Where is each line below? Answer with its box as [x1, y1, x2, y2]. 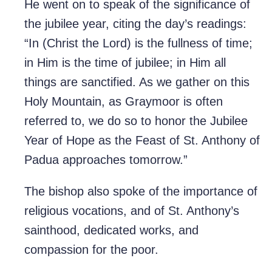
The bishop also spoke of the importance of [24, 185, 257, 199]
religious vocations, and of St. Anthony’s [24, 204, 239, 218]
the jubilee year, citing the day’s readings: [24, 17, 246, 31]
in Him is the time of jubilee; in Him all [24, 56, 226, 70]
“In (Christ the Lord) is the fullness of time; [24, 36, 253, 50]
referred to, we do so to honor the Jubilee [24, 114, 248, 128]
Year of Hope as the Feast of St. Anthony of [24, 134, 260, 148]
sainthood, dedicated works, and [24, 223, 199, 237]
